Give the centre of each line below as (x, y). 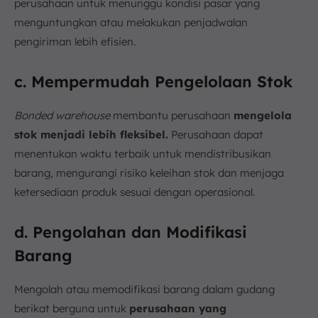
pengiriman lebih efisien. (75, 41)
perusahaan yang (178, 308)
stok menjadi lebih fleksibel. (91, 134)
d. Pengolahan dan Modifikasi (131, 232)
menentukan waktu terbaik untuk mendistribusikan (143, 153)
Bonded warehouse (64, 115)
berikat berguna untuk (72, 308)
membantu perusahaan (173, 115)
